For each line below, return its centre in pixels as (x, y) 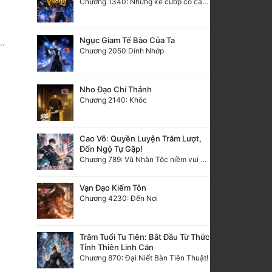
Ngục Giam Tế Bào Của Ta (127, 40)
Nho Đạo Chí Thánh (116, 89)
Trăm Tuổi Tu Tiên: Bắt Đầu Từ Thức (144, 236)
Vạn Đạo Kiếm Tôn (113, 187)
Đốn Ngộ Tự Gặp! (111, 148)
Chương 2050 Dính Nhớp (122, 50)
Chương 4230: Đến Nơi (119, 198)
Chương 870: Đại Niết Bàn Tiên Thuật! (144, 257)
